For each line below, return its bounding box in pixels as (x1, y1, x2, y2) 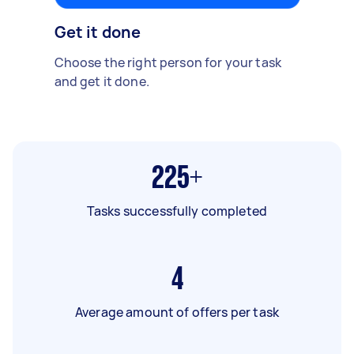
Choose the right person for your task (54, 53, 282, 71)
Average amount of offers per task (75, 303, 279, 321)
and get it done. (54, 72, 149, 90)
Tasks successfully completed (86, 201, 268, 220)
